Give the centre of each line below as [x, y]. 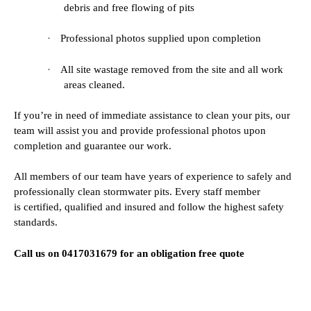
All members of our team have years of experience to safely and [153, 177]
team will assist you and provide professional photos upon [140, 130]
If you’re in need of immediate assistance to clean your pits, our [152, 115]
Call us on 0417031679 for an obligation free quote [129, 253]
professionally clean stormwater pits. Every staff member [137, 192]
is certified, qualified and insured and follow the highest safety [149, 207]
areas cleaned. [94, 84]
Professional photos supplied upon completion [161, 39]
